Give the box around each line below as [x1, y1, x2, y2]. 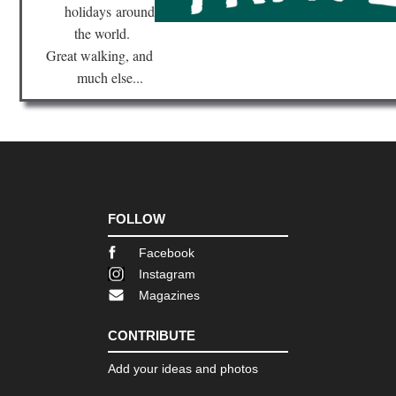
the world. [73, 24, 146, 43]
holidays [65, 2, 117, 21]
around [116, 2, 156, 21]
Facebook [139, 245, 194, 260]
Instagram [139, 266, 195, 281]
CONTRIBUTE [108, 327, 195, 343]
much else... [76, 68, 143, 88]
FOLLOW [108, 211, 165, 227]
